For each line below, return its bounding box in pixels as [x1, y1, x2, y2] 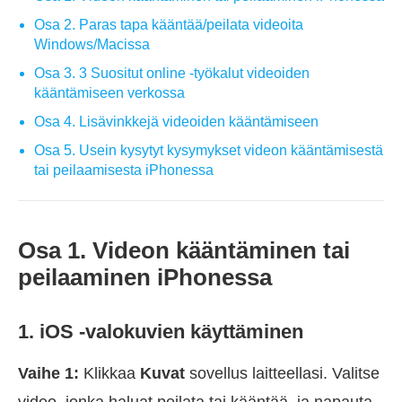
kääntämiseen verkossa [34, 85, 185, 101]
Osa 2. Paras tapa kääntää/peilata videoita [34, 17, 303, 33]
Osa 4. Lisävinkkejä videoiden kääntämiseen [34, 114, 319, 130]
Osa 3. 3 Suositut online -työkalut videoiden [34, 66, 310, 82]
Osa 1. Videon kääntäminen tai [18, 237, 350, 265]
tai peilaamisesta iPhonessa [34, 162, 214, 179]
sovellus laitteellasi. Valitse [185, 364, 380, 383]
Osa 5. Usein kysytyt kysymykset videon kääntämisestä [34, 143, 383, 159]
